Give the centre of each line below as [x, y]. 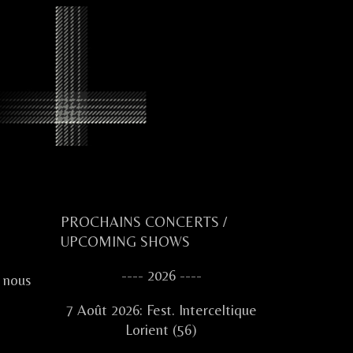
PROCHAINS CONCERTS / [144, 222]
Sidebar [104, 258]
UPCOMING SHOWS [125, 242]
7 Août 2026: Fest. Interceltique [161, 310]
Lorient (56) [161, 329]
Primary [104, 218]
